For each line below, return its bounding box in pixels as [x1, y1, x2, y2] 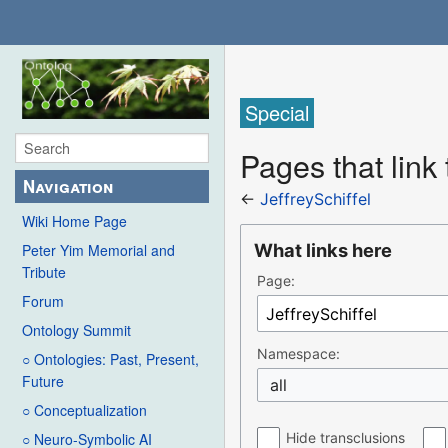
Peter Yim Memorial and [22, 240, 175, 261]
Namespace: [257, 345, 341, 363]
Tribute [22, 262, 66, 283]
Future [22, 371, 64, 392]
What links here [254, 239, 393, 262]
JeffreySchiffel [260, 189, 372, 210]
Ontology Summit [22, 320, 131, 341]
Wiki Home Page [22, 211, 127, 232]
